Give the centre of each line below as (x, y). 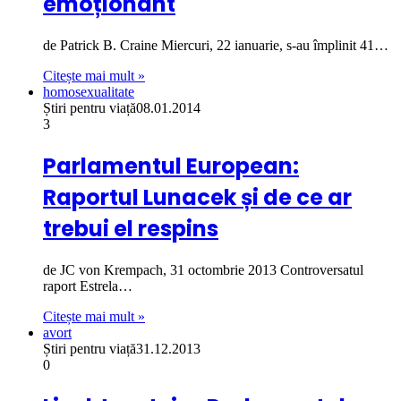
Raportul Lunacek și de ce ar (197, 197)
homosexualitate (89, 91)
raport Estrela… (88, 286)
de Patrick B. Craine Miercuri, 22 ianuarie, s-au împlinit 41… (216, 45)
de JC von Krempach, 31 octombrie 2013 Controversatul (203, 269)
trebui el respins (131, 228)
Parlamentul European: (171, 166)
